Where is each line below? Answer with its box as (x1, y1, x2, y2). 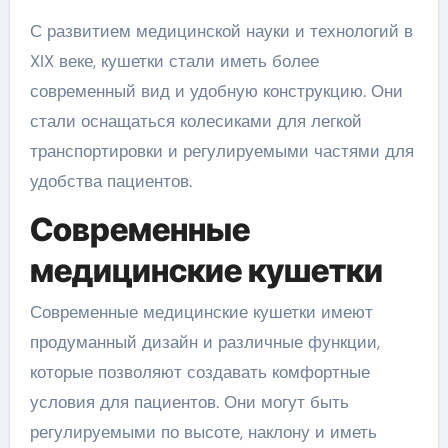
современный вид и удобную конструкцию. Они (29, 79, 403, 102)
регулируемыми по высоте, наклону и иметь (29, 421, 377, 444)
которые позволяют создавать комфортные (29, 361, 370, 384)
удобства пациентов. (29, 169, 192, 192)
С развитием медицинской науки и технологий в (29, 19, 413, 42)
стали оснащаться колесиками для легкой (29, 109, 362, 132)
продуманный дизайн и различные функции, (29, 331, 380, 354)
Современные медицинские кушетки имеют (29, 301, 373, 324)
